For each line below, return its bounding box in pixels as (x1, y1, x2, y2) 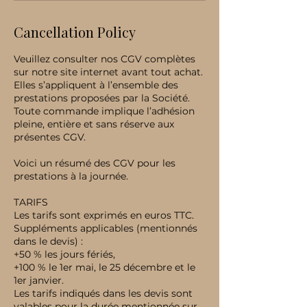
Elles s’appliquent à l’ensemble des (14, 79, 178, 91)
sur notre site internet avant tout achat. (14, 66, 203, 78)
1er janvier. (14, 274, 64, 286)
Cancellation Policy (14, 23, 136, 41)
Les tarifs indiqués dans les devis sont (14, 287, 193, 299)
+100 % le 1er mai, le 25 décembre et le (14, 261, 195, 273)
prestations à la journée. (14, 170, 128, 182)
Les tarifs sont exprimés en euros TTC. (14, 209, 194, 221)
